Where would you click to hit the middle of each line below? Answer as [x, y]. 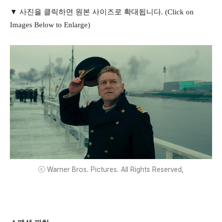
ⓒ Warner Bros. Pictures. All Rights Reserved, [111, 169]
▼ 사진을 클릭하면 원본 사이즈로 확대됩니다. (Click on [102, 12]
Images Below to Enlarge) [50, 25]
